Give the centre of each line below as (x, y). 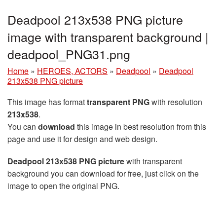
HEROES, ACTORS (72, 71)
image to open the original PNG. (63, 186)
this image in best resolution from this (141, 127)
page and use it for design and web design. (82, 139)
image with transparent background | (108, 37)
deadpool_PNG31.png (69, 54)
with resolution (176, 102)
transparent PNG (118, 102)
